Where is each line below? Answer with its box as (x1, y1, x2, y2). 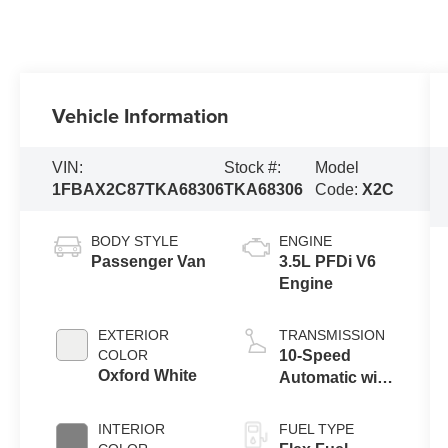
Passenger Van (91, 252, 207, 270)
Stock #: (224, 158, 282, 176)
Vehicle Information (52, 100, 230, 130)
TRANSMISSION (278, 326, 385, 343)
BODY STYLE (91, 232, 179, 249)
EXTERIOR (98, 326, 170, 343)
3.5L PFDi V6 (278, 252, 376, 270)
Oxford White (98, 366, 198, 384)
